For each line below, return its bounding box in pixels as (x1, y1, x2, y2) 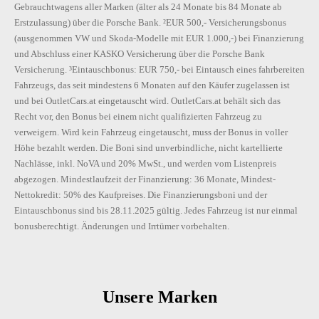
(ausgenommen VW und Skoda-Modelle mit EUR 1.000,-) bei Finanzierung (14, 33, 304, 44)
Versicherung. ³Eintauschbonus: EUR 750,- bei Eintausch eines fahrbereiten (14, 64, 305, 75)
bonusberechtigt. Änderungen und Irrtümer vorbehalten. (14, 221, 229, 232)
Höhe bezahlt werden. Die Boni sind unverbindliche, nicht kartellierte (14, 142, 283, 154)
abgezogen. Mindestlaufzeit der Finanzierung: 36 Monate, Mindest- (14, 174, 276, 185)
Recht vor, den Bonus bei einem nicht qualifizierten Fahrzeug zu (14, 111, 262, 122)
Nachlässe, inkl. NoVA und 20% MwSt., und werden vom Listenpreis (14, 158, 276, 169)
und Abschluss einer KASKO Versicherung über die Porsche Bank (14, 48, 265, 60)
